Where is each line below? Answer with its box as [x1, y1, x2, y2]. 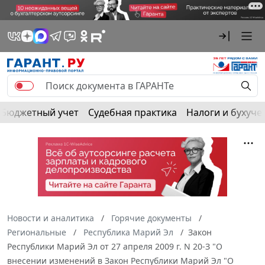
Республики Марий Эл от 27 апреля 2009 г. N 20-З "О [7, 240, 222, 252]
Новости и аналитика [7, 212, 94, 224]
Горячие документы [111, 212, 192, 224]
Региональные [7, 226, 66, 238]
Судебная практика [88, 105, 177, 119]
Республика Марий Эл [83, 226, 173, 238]
